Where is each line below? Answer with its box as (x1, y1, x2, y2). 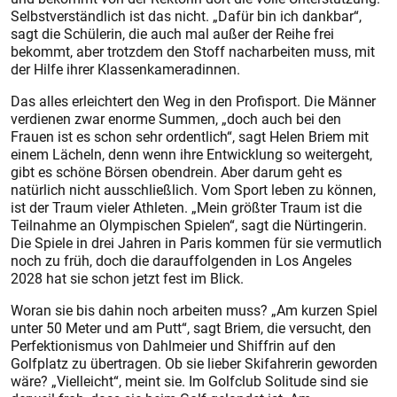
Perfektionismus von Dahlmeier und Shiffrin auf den (11, 336, 336, 355)
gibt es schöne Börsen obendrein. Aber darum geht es (11, 162, 342, 182)
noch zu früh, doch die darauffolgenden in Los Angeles (11, 251, 352, 270)
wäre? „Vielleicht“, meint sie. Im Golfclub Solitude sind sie (11, 371, 368, 391)
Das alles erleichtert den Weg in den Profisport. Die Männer (11, 91, 376, 111)
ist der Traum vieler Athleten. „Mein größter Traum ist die (11, 198, 362, 217)
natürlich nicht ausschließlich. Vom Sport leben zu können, (11, 180, 376, 199)
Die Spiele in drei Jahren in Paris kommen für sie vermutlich (11, 233, 382, 253)
